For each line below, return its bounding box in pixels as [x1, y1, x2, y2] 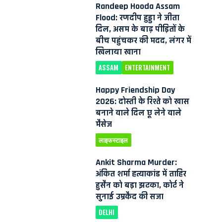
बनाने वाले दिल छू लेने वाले [95, 107, 181, 118]
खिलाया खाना [95, 46, 141, 57]
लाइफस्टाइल [99, 135, 128, 145]
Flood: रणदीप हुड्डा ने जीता [95, 12, 179, 23]
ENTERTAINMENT [125, 62, 170, 72]
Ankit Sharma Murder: [95, 157, 177, 168]
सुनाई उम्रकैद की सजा [95, 191, 164, 202]
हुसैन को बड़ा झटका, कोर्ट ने [95, 179, 184, 191]
